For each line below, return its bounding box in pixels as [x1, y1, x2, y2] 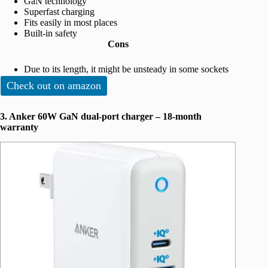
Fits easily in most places [24, 17, 117, 28]
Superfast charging [24, 7, 95, 17]
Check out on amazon [7, 80, 101, 92]
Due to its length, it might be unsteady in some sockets [24, 64, 229, 75]
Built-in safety [24, 28, 77, 39]
